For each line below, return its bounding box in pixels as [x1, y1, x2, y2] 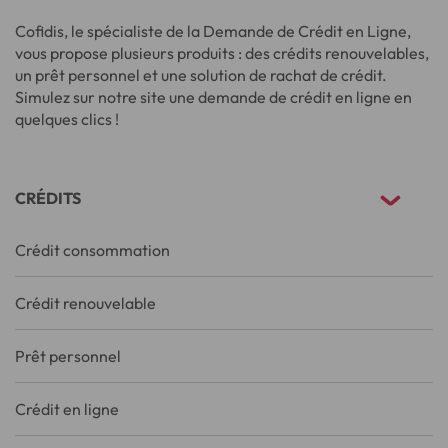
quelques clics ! [15, 108, 119, 129]
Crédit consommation [15, 239, 170, 260]
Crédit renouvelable [15, 292, 156, 313]
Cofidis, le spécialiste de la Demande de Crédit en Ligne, [15, 20, 411, 41]
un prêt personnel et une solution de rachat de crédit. [15, 64, 387, 85]
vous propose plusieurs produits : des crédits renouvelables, [15, 42, 429, 63]
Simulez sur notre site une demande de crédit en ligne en [15, 86, 412, 107]
